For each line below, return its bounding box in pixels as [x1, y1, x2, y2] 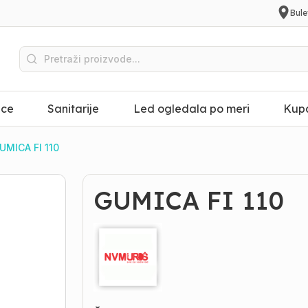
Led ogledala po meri [133, 102, 250, 115]
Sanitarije [47, 102, 100, 115]
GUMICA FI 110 [93, 185, 285, 216]
